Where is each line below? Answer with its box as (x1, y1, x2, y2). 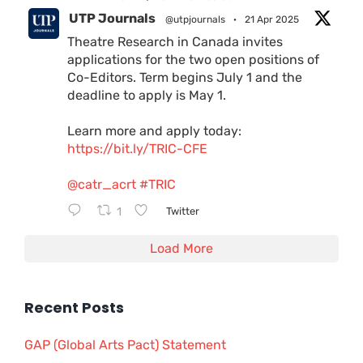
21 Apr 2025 (245, 14, 299, 26)
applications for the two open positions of (67, 52, 319, 68)
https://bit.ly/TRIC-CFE (67, 141, 207, 157)
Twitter (165, 204, 199, 217)
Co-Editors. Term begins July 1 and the (67, 70, 302, 86)
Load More (150, 241, 213, 257)
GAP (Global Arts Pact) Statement (24, 337, 226, 353)
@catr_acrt (67, 177, 136, 193)
